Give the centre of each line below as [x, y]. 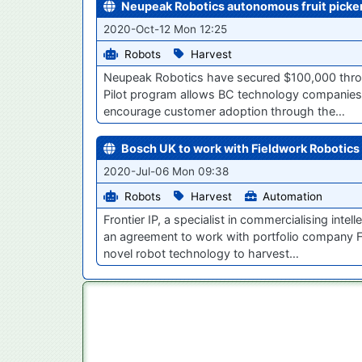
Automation [293, 197]
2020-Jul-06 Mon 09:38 [166, 172]
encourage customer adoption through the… [224, 112]
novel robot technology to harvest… [201, 254]
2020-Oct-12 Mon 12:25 [165, 29]
